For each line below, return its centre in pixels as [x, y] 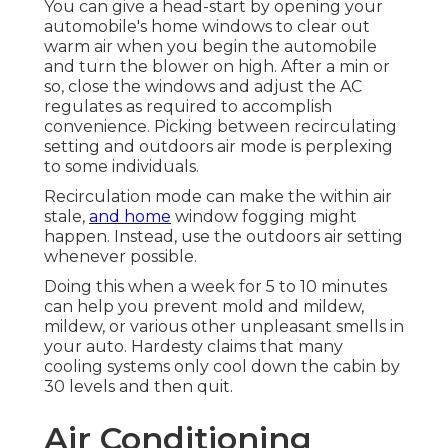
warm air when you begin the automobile [210, 47]
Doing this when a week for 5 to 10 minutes [215, 287]
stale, [66, 217]
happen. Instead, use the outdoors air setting [223, 237]
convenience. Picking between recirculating [220, 127]
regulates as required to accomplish [188, 107]
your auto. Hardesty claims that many [193, 347]
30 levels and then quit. [138, 387]
